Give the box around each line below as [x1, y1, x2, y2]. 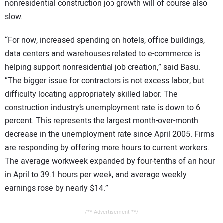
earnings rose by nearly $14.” [5, 182, 108, 195]
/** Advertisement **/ [84, 207, 139, 216]
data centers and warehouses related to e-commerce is [5, 48, 200, 60]
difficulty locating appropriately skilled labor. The [5, 88, 178, 101]
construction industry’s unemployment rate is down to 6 [5, 102, 200, 114]
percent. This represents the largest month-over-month [5, 115, 198, 127]
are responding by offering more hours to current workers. [5, 142, 209, 154]
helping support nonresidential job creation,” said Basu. [5, 61, 200, 74]
